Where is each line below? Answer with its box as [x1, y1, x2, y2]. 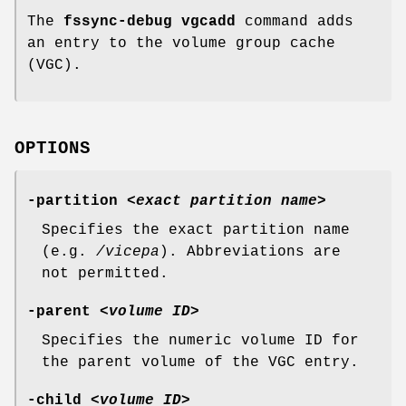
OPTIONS [14, 139, 91, 159]
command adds [236, 13, 353, 30]
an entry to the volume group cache [27, 34, 335, 52]
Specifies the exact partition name [42, 222, 350, 239]
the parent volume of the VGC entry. [42, 354, 359, 372]
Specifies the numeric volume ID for [42, 333, 359, 350]
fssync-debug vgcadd [63, 13, 236, 30]
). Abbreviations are [159, 244, 341, 261]
